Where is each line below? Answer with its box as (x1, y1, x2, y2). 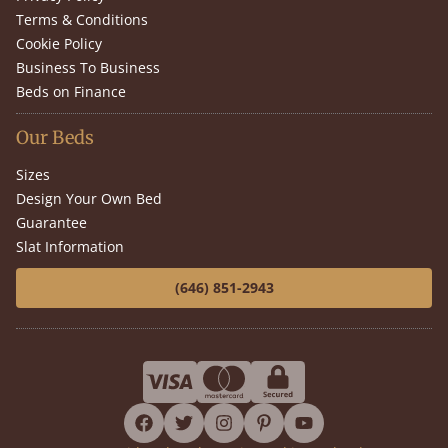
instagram (222, 422, 300, 445)
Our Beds (16, 126, 94, 150)
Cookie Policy (16, 34, 102, 54)
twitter (182, 422, 233, 445)
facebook (142, 422, 212, 445)
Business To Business (16, 58, 160, 78)
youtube (302, 422, 366, 445)
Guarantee (16, 213, 87, 233)
